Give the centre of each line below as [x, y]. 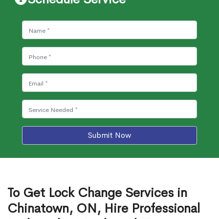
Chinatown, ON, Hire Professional [104, 208]
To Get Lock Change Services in [97, 193]
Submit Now [109, 135]
